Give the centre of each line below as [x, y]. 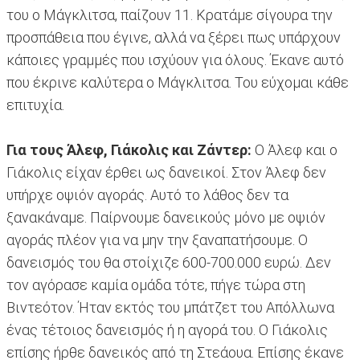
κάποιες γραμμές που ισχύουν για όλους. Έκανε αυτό [175, 60]
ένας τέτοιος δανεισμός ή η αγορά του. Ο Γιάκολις [167, 330]
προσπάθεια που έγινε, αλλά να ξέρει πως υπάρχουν [174, 38]
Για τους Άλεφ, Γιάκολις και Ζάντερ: [129, 150]
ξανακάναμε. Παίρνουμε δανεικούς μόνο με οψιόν [166, 218]
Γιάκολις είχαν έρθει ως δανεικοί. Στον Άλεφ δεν [166, 173]
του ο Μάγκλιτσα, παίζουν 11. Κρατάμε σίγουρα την [170, 15]
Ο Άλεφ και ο [295, 150]
